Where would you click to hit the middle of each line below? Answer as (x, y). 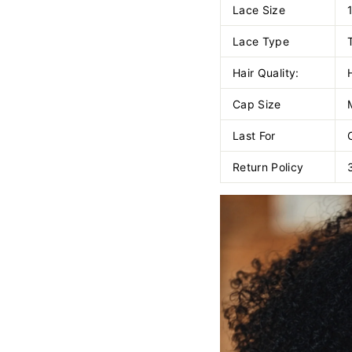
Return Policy (268, 167)
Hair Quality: (273, 73)
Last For (254, 136)
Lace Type (261, 42)
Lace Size (259, 10)
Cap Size (257, 104)
